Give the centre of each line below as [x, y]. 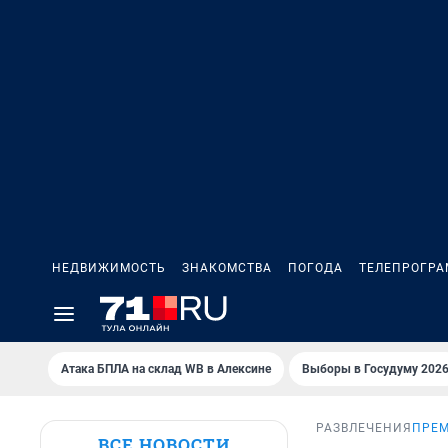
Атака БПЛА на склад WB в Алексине [166, 369]
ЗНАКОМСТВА [227, 268]
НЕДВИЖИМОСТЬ [109, 268]
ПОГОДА [315, 268]
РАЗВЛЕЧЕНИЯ [364, 428]
